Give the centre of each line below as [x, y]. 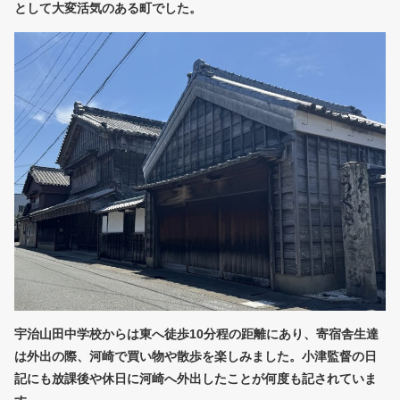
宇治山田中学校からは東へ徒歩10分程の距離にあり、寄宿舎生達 [196, 333]
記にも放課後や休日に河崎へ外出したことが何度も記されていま [196, 378]
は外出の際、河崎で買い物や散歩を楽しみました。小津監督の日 [196, 356]
